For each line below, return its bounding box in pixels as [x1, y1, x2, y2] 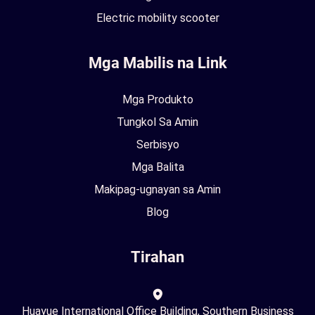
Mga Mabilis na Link [88, 54, 227, 72]
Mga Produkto [122, 93, 193, 106]
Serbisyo [136, 138, 179, 151]
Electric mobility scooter [96, 11, 219, 25]
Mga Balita [131, 160, 184, 174]
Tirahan [131, 248, 184, 266]
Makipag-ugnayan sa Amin [94, 183, 221, 196]
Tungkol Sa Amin [117, 115, 198, 129]
